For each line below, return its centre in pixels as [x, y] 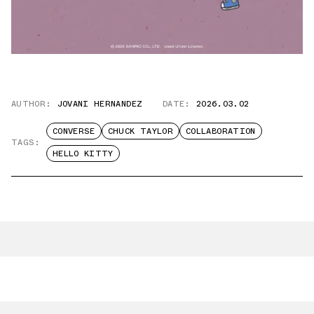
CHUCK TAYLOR [141, 131]
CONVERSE [74, 131]
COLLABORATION [221, 131]
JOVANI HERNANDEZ [100, 104]
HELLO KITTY [83, 154]
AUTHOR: [32, 104]
